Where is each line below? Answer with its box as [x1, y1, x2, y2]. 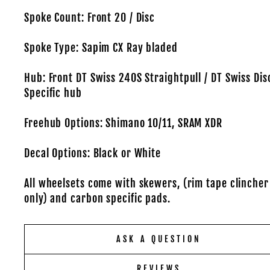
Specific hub [24, 86, 82, 99]
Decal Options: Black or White [24, 146, 162, 160]
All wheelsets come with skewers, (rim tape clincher [24, 177, 269, 190]
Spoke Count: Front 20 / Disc [24, 11, 155, 24]
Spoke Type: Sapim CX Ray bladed [24, 41, 178, 54]
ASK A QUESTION [116, 234, 202, 244]
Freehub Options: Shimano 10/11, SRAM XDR [24, 116, 222, 130]
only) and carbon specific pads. [24, 192, 171, 205]
